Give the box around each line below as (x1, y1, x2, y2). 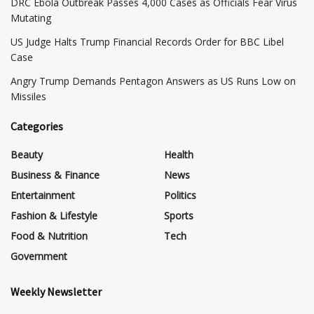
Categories (11, 119, 63, 134)
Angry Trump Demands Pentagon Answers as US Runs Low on (11, 74, 296, 88)
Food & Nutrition (11, 229, 88, 243)
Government (11, 250, 67, 264)
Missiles (11, 90, 46, 104)
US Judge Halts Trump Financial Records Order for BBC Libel (11, 35, 284, 49)
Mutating (11, 11, 51, 25)
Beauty (11, 148, 43, 162)
